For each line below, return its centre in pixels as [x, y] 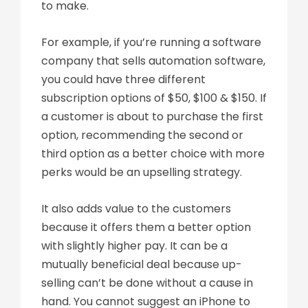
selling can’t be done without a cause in [147, 283]
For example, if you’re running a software [151, 42]
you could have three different [123, 79]
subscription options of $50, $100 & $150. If [154, 98]
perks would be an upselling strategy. [142, 172]
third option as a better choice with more [153, 154]
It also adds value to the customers [136, 209]
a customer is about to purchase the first [152, 117]
